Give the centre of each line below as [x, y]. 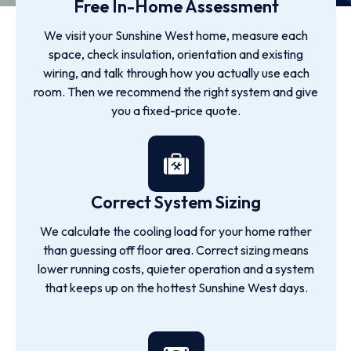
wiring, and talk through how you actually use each [176, 73]
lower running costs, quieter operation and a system [176, 269]
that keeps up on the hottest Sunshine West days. [176, 288]
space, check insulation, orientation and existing [176, 54]
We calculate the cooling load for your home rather [176, 231]
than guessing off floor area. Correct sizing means [176, 250]
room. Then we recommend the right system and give [176, 92]
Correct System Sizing [176, 202]
